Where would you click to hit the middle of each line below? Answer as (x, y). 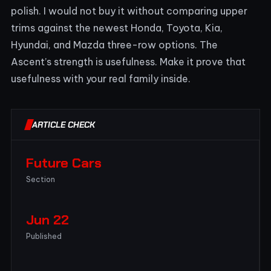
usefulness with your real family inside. (101, 78)
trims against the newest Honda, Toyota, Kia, (117, 28)
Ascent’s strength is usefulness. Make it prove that (128, 61)
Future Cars (64, 163)
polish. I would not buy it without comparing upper (129, 11)
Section (41, 179)
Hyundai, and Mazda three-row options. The (114, 44)
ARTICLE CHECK (64, 124)
